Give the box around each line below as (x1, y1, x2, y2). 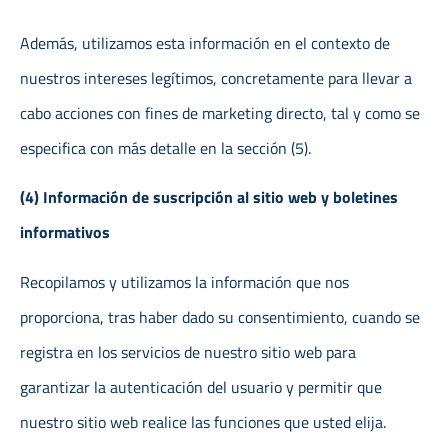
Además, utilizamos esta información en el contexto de (20, 30, 390, 55)
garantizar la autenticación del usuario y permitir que (20, 374, 382, 399)
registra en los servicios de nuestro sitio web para (20, 339, 356, 364)
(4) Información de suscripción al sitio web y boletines (20, 185, 398, 210)
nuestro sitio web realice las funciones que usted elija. (20, 409, 386, 434)
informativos (20, 220, 110, 245)
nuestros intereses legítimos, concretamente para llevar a (20, 65, 412, 90)
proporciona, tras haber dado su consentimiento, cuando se (20, 304, 420, 329)
